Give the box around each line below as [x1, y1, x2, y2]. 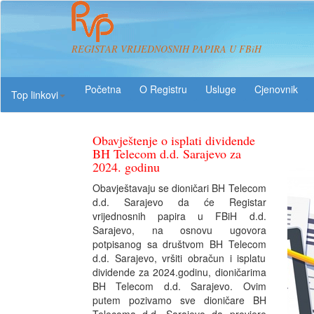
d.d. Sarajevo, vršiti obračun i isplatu [93, 251, 266, 265]
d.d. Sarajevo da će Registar [93, 195, 266, 209]
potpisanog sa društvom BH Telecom [93, 237, 266, 251]
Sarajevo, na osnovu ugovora [93, 223, 266, 237]
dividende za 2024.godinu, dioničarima [93, 265, 266, 279]
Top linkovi [11, 88, 58, 102]
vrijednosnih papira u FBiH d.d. [93, 209, 266, 223]
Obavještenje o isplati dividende [93, 132, 255, 149]
